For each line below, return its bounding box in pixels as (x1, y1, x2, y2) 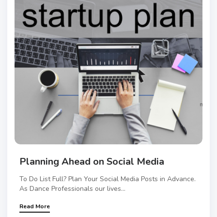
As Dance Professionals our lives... (19, 184, 125, 193)
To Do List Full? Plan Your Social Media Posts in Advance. (19, 174, 196, 184)
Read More (19, 202, 50, 210)
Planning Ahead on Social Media (19, 155, 164, 168)
